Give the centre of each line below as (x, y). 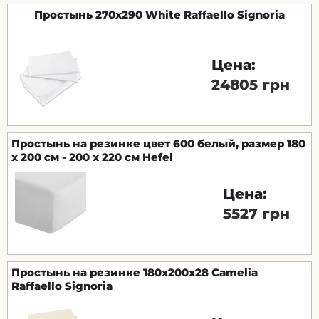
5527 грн (256, 213)
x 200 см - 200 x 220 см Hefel (92, 157)
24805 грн (251, 84)
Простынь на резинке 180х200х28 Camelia (135, 272)
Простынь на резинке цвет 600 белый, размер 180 (158, 143)
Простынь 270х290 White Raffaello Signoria (159, 14)
